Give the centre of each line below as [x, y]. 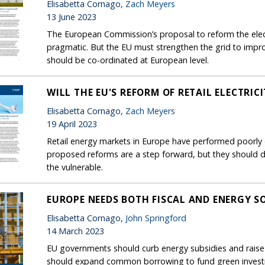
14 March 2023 [75, 231]
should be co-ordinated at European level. [129, 60]
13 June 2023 [72, 17]
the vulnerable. [76, 167]
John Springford [156, 218]
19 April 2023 [72, 124]
